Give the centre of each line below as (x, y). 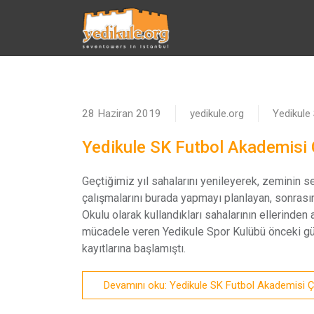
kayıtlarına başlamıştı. (134, 248)
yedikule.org (217, 114)
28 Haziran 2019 (122, 114)
